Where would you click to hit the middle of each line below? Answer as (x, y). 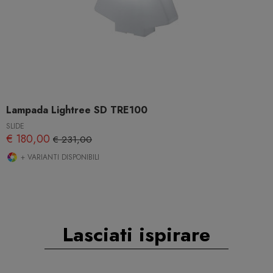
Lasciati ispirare (136, 235)
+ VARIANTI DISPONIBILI (59, 157)
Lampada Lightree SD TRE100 (77, 110)
